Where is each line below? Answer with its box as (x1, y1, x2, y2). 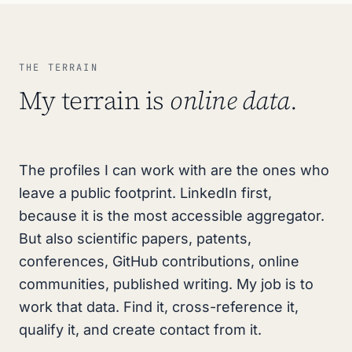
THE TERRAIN (19, 61, 98, 74)
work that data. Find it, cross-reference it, (19, 299, 299, 315)
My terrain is (19, 83, 170, 118)
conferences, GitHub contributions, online (19, 253, 299, 269)
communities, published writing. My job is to (19, 276, 313, 292)
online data (170, 83, 291, 118)
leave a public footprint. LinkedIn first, (19, 185, 272, 201)
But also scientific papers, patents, (19, 230, 251, 247)
